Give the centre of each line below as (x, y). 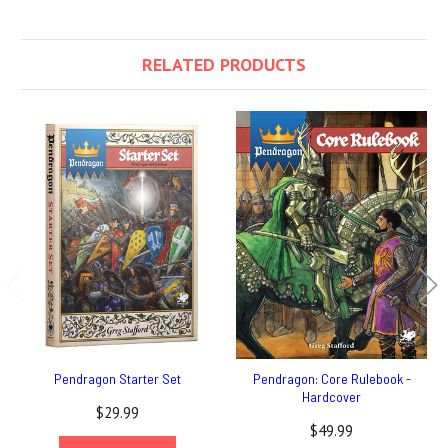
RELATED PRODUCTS (224, 65)
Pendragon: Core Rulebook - (331, 379)
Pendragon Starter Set (117, 379)
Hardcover (331, 397)
